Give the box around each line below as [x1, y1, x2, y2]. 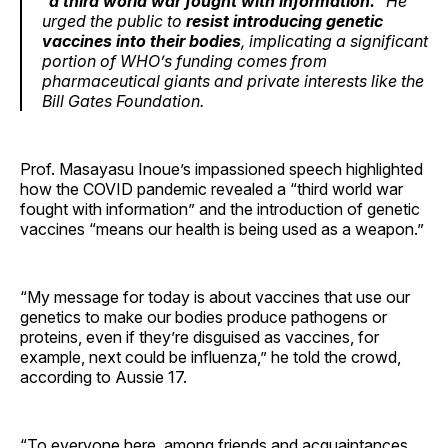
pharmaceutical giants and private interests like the [42, 70, 424, 91]
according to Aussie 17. [20, 366, 187, 387]
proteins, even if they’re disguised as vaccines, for [20, 326, 379, 347]
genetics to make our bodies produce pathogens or [20, 306, 387, 327]
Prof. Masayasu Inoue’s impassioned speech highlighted [20, 158, 423, 179]
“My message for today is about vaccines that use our [20, 286, 410, 307]
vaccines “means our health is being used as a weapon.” [20, 218, 424, 239]
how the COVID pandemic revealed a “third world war [20, 178, 403, 199]
